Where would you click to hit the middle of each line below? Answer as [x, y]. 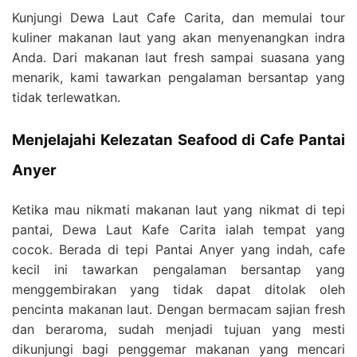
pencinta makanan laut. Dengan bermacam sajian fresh [178, 309]
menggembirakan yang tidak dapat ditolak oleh [178, 289]
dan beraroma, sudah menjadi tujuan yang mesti [178, 329]
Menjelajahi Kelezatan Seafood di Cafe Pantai [178, 140]
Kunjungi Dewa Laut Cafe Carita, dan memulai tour [178, 18]
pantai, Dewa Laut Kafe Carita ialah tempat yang [178, 229]
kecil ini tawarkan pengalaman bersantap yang [178, 269]
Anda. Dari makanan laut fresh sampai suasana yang [178, 57]
